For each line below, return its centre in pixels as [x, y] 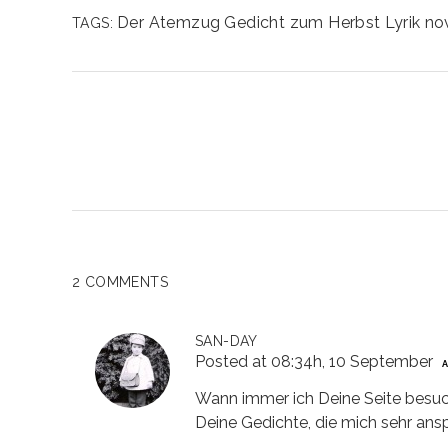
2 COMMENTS [120, 282]
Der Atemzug [169, 22]
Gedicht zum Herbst [302, 22]
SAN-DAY [226, 341]
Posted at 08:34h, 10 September [314, 361]
